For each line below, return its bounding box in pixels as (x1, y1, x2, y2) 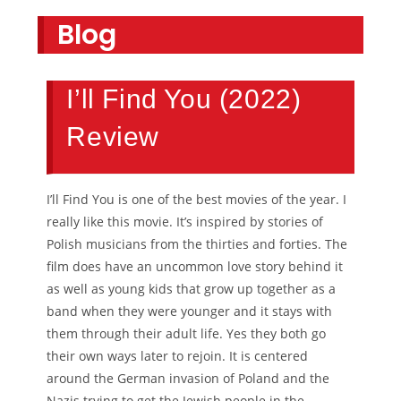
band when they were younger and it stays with (47, 303, 333, 320)
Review (66, 122, 160, 152)
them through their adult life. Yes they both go (47, 325, 327, 343)
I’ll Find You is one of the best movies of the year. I (47, 191, 347, 209)
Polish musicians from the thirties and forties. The (47, 235, 348, 253)
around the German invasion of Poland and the (47, 370, 330, 388)
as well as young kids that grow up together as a (47, 280, 337, 298)
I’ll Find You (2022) (66, 84, 302, 115)
